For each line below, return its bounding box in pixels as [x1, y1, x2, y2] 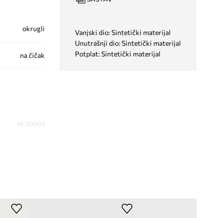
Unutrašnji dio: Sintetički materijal [74, 38, 181, 47]
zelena [25, 146, 45, 155]
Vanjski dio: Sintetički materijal [74, 28, 171, 36]
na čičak [19, 51, 45, 59]
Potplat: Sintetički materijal [74, 49, 161, 58]
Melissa [21, 173, 45, 182]
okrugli [22, 24, 45, 33]
